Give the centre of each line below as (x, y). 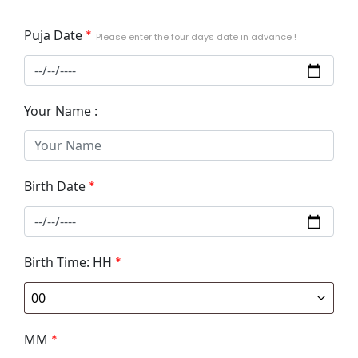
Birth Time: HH (68, 263)
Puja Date (54, 36)
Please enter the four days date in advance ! (197, 37)
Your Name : (61, 111)
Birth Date (55, 187)
